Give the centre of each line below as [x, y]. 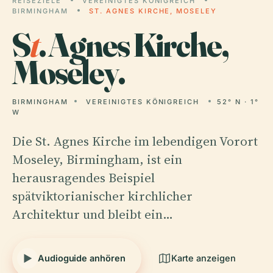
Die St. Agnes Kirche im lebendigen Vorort [135, 141]
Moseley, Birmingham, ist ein [97, 159]
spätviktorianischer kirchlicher [102, 196]
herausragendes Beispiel [83, 178]
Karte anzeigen [203, 258]
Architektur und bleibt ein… [93, 214]
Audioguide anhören [82, 258]
